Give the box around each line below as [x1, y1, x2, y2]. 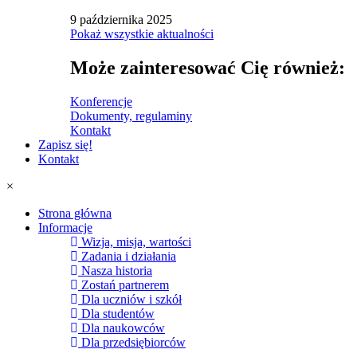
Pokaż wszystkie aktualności [70, 27, 214, 41]
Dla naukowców [81, 320, 165, 335]
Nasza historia [81, 263, 152, 277]
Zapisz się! [38, 137, 92, 151]
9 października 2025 [70, 13, 172, 27]
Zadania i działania [81, 249, 176, 263]
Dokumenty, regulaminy [70, 108, 192, 123]
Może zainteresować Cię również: [70, 57, 345, 78]
